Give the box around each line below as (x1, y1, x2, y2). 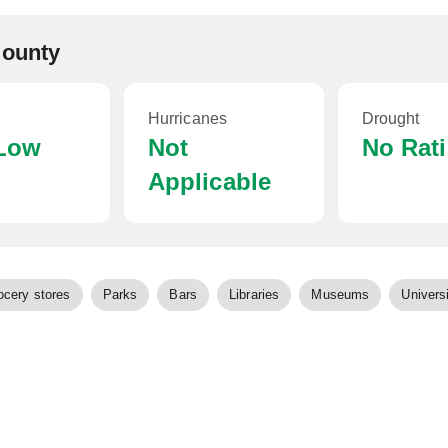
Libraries (229, 287, 280, 302)
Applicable (147, 168, 272, 195)
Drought (361, 110, 420, 127)
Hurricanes (147, 110, 228, 127)
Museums (311, 287, 370, 302)
